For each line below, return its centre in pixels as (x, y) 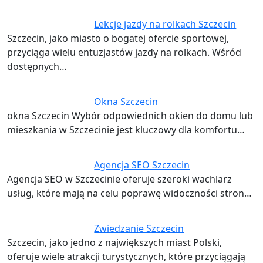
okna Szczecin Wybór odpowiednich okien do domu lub (130, 116)
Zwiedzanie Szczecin (139, 228)
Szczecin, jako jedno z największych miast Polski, (114, 242)
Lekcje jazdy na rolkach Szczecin (165, 24)
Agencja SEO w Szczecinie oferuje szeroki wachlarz (119, 179)
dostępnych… (37, 66)
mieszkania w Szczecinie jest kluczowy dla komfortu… (126, 130)
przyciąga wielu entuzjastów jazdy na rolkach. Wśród (124, 52)
